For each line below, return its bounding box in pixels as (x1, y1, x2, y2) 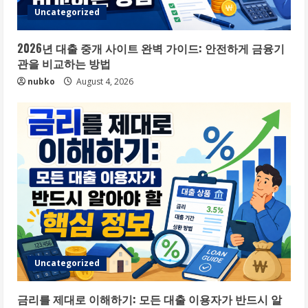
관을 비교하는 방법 (17, 54, 111, 71)
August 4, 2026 (74, 75, 133, 87)
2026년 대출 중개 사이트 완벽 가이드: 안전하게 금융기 (17, 39, 285, 56)
